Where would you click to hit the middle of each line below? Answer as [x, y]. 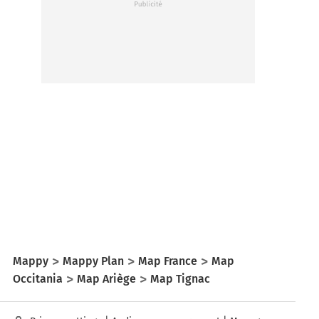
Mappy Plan [93, 261]
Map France [168, 261]
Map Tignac [180, 278]
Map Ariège [106, 278]
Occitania [38, 278]
